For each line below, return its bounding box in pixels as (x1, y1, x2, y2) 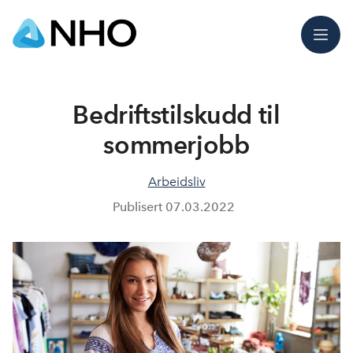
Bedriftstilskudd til (72, 99, 281, 130)
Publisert (112, 199, 165, 214)
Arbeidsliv (147, 174, 206, 189)
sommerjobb (103, 129, 250, 160)
